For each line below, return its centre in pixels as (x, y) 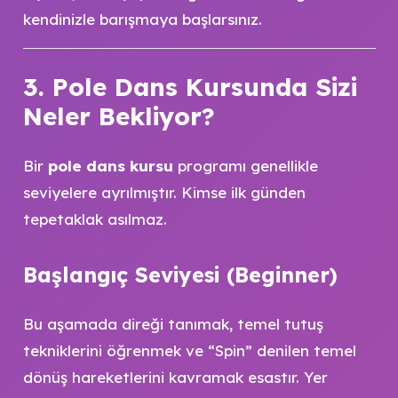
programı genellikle (245, 166)
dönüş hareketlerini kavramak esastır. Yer (175, 377)
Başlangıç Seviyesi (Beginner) (180, 275)
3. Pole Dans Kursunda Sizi (190, 86)
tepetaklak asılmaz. (95, 219)
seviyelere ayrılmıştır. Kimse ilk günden (164, 192)
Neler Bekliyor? (119, 115)
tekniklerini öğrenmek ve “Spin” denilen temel (189, 350)
